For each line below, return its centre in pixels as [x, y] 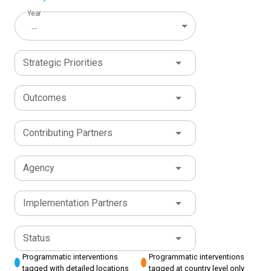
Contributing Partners [68, 133]
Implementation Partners [75, 203]
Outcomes [45, 98]
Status [37, 238]
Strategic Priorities [63, 63]
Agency [39, 168]
